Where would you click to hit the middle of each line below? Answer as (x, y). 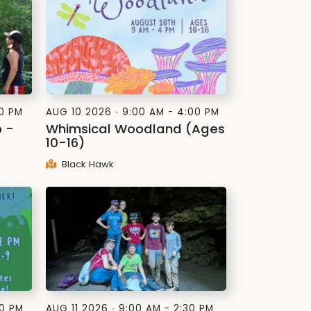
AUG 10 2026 (79, 112)
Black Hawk (86, 164)
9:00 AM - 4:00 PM (171, 112)
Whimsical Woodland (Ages (135, 129)
